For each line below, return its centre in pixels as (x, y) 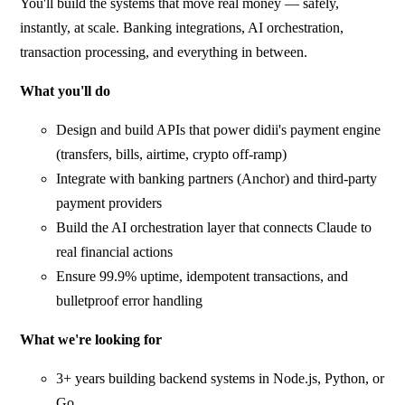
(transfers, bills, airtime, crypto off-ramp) (172, 154)
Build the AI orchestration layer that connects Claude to (214, 227)
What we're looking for (91, 339)
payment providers (109, 202)
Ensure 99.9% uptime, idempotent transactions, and (202, 276)
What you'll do (66, 90)
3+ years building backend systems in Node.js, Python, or (221, 378)
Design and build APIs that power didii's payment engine (219, 129)
